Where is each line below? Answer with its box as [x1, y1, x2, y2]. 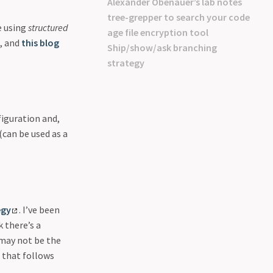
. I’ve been [18, 203, 60, 216]
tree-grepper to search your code [107, 11, 250, 23]
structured [28, 21, 69, 34]
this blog [21, 36, 59, 49]
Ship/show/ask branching [107, 41, 217, 54]
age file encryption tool [107, 26, 208, 38]
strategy [107, 57, 144, 69]
